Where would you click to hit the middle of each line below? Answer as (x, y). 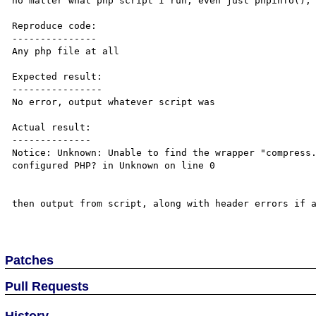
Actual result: (52, 127)
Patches (30, 260)
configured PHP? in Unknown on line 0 (114, 165)
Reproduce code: (55, 26)
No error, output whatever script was (114, 102)
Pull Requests (47, 286)
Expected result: (57, 77)
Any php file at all (66, 51)
